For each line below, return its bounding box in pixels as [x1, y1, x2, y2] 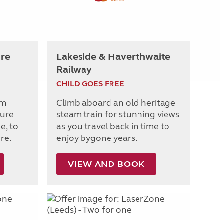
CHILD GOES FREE [56, 79, 124, 88]
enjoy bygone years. [56, 132, 137, 143]
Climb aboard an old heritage [56, 97, 175, 108]
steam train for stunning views [56, 109, 179, 120]
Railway [56, 63, 92, 76]
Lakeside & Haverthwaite [56, 50, 170, 63]
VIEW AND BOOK [68, 158, 145, 169]
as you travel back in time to [56, 120, 169, 132]
